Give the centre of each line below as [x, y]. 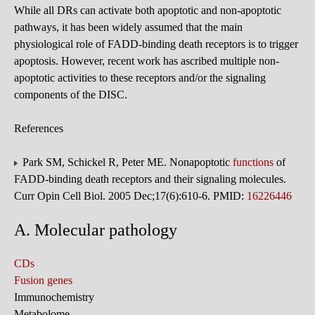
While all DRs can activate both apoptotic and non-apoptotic [148, 10]
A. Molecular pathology [96, 230]
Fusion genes [43, 280]
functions [253, 162]
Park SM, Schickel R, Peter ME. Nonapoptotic [126, 162]
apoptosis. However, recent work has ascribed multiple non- [147, 60]
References [39, 128]
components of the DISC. [71, 94]
